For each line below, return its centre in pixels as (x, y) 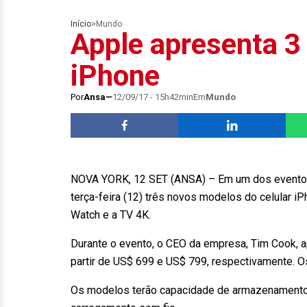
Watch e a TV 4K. (115, 215)
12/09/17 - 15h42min (153, 97)
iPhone (115, 76)
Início (81, 24)
